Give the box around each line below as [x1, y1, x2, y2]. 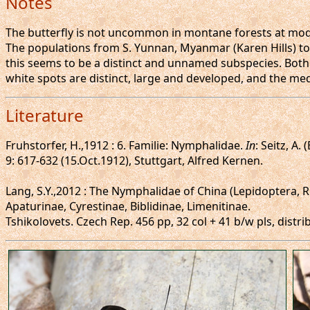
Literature [6, 104, 84, 127]
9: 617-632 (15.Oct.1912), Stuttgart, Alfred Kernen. [6, 153, 263, 168]
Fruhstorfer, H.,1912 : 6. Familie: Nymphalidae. [6, 138, 246, 153]
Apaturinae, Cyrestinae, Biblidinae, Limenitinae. [6, 199, 250, 214]
